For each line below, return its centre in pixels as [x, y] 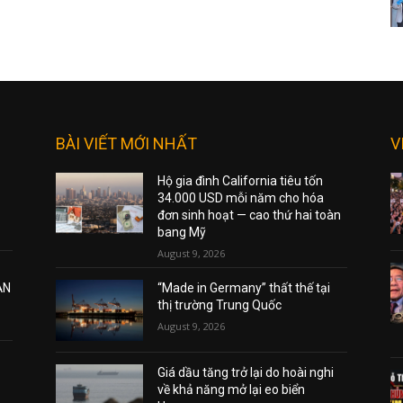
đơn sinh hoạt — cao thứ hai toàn [250, 215]
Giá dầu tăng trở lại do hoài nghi [246, 373]
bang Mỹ [182, 233]
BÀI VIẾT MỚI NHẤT [126, 144]
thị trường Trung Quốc [220, 305]
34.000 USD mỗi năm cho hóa [241, 198]
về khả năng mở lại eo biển [232, 390]
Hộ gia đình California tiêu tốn [241, 181]
